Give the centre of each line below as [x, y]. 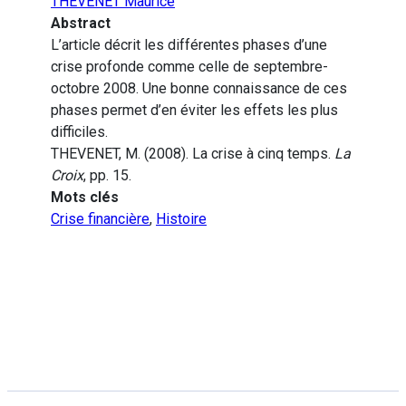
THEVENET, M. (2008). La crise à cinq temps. [193, 154]
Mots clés [85, 198]
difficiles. [79, 132]
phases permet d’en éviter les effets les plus [194, 111]
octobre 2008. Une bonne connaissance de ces [199, 89]
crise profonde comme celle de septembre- [189, 67]
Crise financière [100, 219]
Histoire [181, 219]
